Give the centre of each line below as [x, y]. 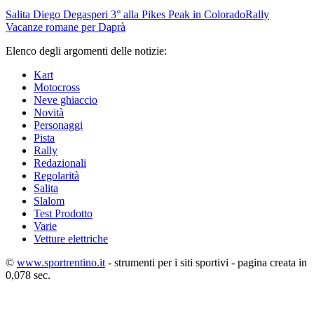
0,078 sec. [28, 275]
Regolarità [56, 176]
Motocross [57, 88]
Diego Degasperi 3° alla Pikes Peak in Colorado [139, 15]
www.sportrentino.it [61, 263]
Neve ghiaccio [66, 100]
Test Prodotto [63, 214]
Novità [49, 113]
